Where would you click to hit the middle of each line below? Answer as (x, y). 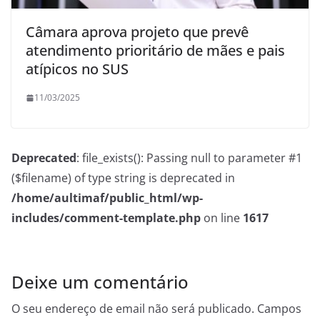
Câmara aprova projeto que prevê (137, 32)
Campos (279, 309)
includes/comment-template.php (106, 218)
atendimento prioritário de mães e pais (155, 51)
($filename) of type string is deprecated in (123, 178)
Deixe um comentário (100, 282)
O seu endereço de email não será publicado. (133, 309)
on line (222, 218)
